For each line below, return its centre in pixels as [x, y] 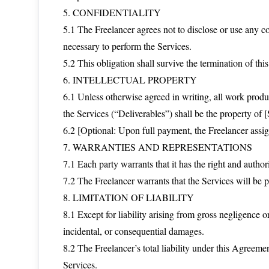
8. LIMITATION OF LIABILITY [128, 197]
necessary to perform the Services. [127, 46]
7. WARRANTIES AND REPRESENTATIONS [158, 147]
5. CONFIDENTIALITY [112, 12]
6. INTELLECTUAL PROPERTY [130, 80]
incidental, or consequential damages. [134, 231]
